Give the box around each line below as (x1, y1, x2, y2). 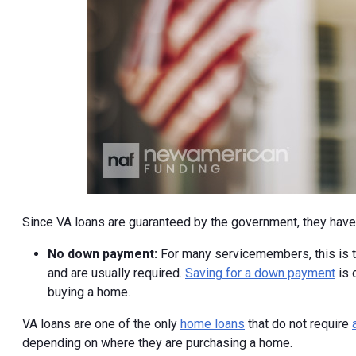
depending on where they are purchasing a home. (22, 335, 292, 351)
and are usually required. (48, 265, 185, 281)
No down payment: (48, 246, 161, 262)
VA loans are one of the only (22, 316, 180, 332)
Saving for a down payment (185, 265, 335, 281)
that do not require (245, 316, 352, 332)
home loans (180, 316, 245, 332)
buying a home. (48, 284, 130, 300)
